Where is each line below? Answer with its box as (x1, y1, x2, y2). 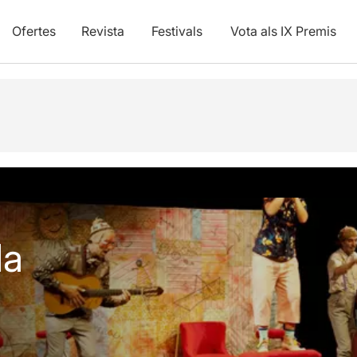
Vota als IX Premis (229, 23, 336, 39)
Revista (80, 23, 124, 39)
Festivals (151, 23, 202, 39)
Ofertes (11, 23, 56, 39)
